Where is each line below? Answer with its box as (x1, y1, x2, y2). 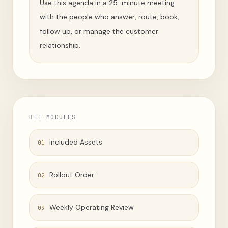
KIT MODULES (29, 113, 76, 121)
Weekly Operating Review (49, 203, 134, 212)
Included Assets (49, 137, 102, 147)
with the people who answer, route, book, (40, 12, 179, 21)
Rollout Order (49, 170, 94, 179)
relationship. (40, 41, 80, 50)
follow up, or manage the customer (40, 26, 158, 36)
